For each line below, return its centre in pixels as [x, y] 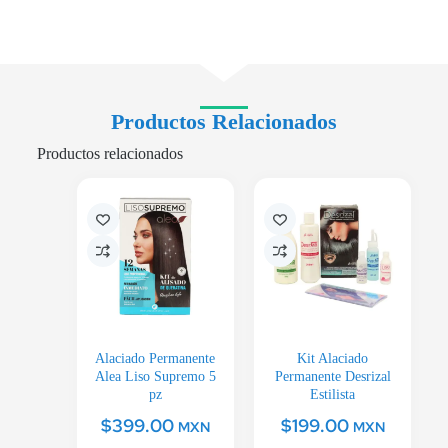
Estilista [333, 394]
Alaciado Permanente [155, 358]
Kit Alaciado [333, 358]
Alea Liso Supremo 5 [155, 376]
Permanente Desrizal [332, 376]
